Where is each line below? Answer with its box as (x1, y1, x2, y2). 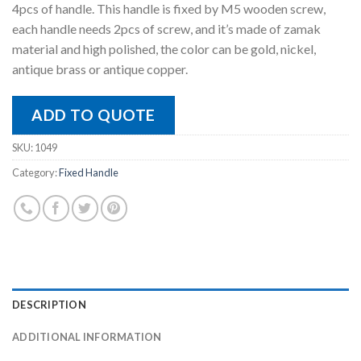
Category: (12, 166, 59, 180)
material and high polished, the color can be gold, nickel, (12, 41, 316, 57)
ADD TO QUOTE (31, 106, 156, 125)
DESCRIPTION (12, 298, 86, 312)
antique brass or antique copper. (12, 61, 188, 77)
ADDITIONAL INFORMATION (12, 330, 162, 344)
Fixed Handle (59, 166, 118, 180)
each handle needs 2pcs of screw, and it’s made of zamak (12, 21, 321, 37)
